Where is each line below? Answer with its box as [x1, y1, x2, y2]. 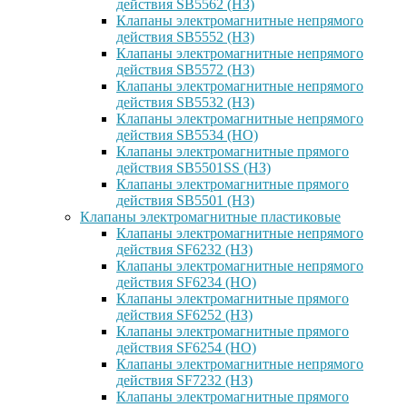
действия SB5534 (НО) [116, 127, 258, 143]
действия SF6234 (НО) [116, 274, 256, 290]
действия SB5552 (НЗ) [116, 29, 254, 45]
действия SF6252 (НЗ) [116, 307, 253, 323]
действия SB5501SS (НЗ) [116, 160, 271, 175]
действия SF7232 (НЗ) [116, 372, 253, 388]
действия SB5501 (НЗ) [116, 193, 254, 208]
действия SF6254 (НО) [116, 340, 256, 355]
